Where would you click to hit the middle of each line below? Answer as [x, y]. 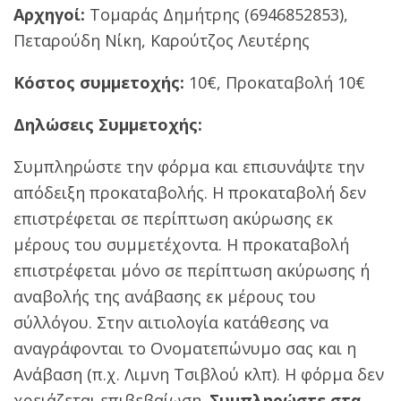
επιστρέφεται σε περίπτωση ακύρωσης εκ [173, 218]
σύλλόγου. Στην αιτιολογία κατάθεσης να [171, 322]
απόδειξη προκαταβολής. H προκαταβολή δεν [190, 192]
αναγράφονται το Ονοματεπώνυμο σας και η [185, 348]
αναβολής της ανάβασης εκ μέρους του [165, 296]
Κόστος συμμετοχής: [99, 82]
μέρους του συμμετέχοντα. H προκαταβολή [181, 244]
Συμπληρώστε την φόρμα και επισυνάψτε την [189, 166]
